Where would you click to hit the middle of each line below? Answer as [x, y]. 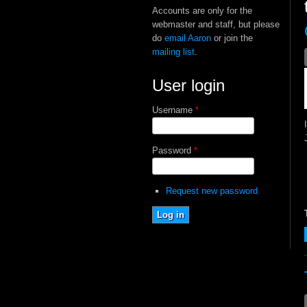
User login [188, 86]
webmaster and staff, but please [216, 24]
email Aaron [188, 38]
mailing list [173, 52]
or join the [232, 38]
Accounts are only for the [202, 11]
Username [174, 110]
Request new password [211, 191]
